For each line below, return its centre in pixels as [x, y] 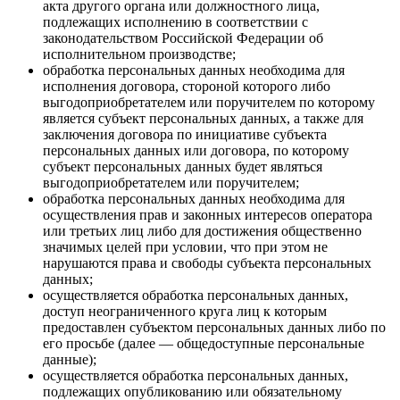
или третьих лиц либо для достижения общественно [202, 230]
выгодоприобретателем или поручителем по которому [209, 102]
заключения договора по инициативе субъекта [185, 134]
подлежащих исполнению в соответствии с [175, 21]
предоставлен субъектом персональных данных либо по [214, 327]
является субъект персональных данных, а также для [203, 118]
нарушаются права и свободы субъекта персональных [207, 262]
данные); [70, 359]
